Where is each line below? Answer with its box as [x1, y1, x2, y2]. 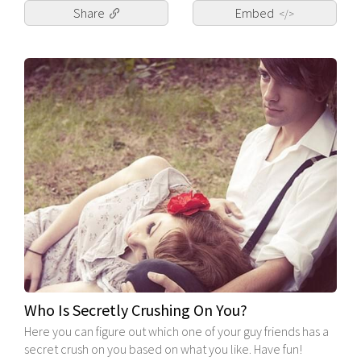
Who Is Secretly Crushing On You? [24, 300, 247, 321]
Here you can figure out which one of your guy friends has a [24, 323, 329, 340]
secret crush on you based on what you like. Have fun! [24, 341, 302, 358]
